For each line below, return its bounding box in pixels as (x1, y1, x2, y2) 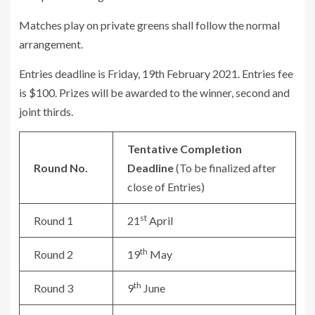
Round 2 (34, 247, 73, 261)
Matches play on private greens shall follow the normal (19, 18, 280, 32)
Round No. (34, 161, 88, 174)
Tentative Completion (127, 142, 242, 155)
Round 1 (34, 214, 73, 227)
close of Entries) (127, 180, 205, 193)
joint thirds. (19, 105, 73, 118)
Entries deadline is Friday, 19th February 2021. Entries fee (19, 67, 293, 80)
